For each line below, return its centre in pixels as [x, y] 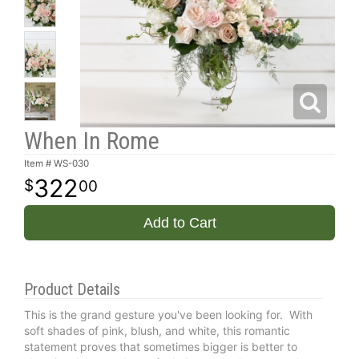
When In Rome [92, 140]
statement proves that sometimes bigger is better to [161, 346]
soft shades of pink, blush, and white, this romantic [157, 330]
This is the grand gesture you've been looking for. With [168, 314]
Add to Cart [179, 222]
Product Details [72, 289]
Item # [39, 163]
